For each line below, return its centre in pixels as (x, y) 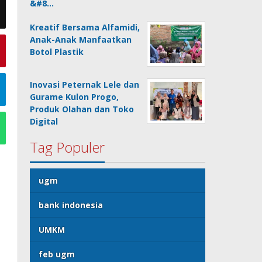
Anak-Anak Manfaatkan (81, 39)
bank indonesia (71, 205)
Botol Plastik (57, 52)
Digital (44, 121)
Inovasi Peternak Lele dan (85, 85)
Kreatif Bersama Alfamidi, (85, 27)
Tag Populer (68, 147)
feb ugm (57, 254)
